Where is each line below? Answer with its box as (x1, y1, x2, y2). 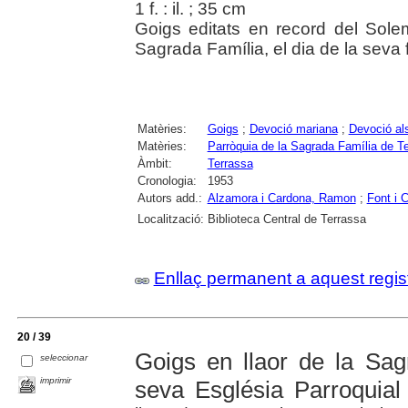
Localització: (137, 212, 204, 227)
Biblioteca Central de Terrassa (207, 212, 366, 227)
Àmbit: (137, 157, 172, 171)
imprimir (40, 375, 72, 386)
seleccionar (40, 352, 88, 363)
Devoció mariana (249, 122, 338, 137)
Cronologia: (137, 174, 197, 189)
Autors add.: (137, 191, 202, 206)
